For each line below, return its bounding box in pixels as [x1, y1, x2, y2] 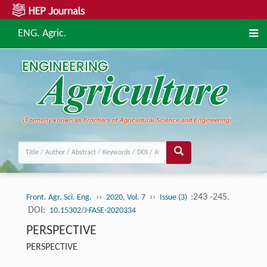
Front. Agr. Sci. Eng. [26, 193, 92, 203]
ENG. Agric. [18, 28, 67, 39]
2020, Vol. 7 [105, 193, 145, 203]
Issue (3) [159, 193, 189, 203]
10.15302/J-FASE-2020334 [49, 206, 136, 216]
